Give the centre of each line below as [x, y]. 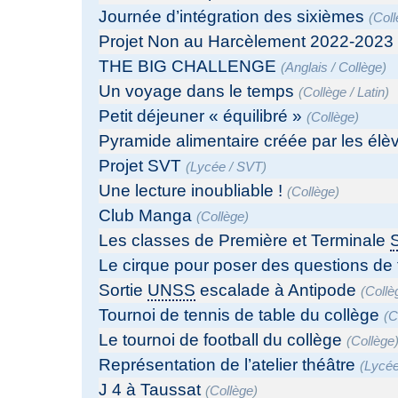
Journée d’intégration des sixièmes [232, 17]
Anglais [307, 68]
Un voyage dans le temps [197, 92]
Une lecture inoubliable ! [191, 191]
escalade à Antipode [276, 291]
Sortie [123, 291]
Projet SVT [140, 166]
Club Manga [146, 216]
